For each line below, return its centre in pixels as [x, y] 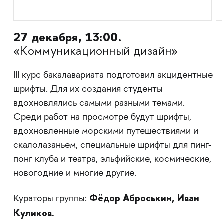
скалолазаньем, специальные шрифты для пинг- [112, 146]
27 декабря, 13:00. [67, 37]
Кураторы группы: [51, 199]
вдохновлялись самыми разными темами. [99, 104]
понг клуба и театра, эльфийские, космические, [112, 160]
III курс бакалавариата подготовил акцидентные [113, 76]
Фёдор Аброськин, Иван [144, 198]
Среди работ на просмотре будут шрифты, [102, 118]
